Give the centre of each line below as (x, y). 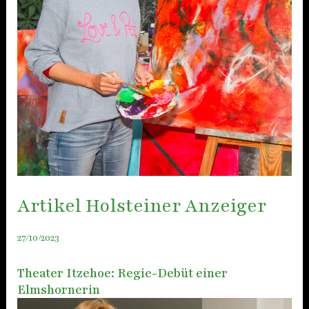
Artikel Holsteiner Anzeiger (141, 205)
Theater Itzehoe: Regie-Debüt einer (122, 273)
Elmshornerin (58, 289)
